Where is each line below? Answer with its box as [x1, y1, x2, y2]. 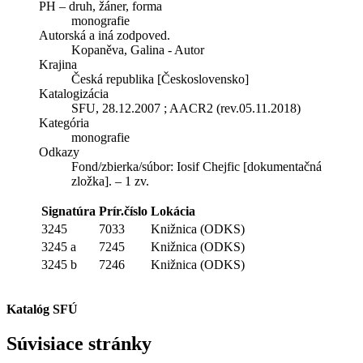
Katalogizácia [39, 86, 109, 100]
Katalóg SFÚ [6, 301, 78, 316]
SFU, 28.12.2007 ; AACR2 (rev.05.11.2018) [71, 100, 301, 115]
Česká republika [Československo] [71, 71, 249, 86]
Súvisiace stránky [6, 332, 152, 354]
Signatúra [41, 203, 96, 218]
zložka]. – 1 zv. [71, 173, 149, 188]
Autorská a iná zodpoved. [39, 28, 170, 42]
